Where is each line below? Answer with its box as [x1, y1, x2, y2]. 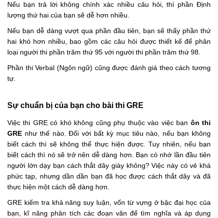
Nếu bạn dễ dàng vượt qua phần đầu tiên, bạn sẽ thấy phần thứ [7, 26, 211, 35]
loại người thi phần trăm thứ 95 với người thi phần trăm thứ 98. [7, 48, 200, 56]
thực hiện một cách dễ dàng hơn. [7, 182, 109, 191]
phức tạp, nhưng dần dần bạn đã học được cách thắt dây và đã [7, 172, 211, 180]
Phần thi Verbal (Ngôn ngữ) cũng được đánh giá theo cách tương [7, 63, 211, 72]
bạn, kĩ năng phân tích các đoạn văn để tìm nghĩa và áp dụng [7, 209, 211, 217]
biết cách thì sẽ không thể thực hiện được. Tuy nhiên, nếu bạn [7, 140, 211, 148]
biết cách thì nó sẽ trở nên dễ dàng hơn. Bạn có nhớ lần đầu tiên [7, 150, 211, 159]
